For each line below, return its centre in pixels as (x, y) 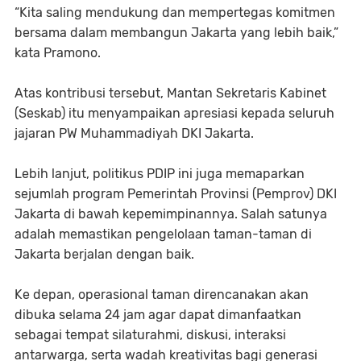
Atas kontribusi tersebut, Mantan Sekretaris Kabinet (170, 93)
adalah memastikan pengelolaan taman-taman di (163, 234)
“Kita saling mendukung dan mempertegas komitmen (175, 12)
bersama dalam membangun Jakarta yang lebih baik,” (176, 33)
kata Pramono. (58, 53)
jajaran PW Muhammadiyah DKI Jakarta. (134, 133)
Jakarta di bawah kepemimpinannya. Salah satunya (171, 214)
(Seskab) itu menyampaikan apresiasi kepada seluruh (174, 113)
